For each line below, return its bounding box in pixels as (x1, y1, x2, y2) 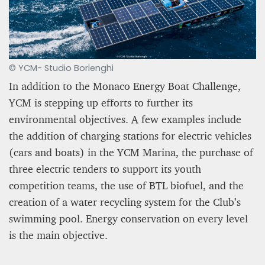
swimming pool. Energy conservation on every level (9, 211, 248, 225)
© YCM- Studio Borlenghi (9, 62, 114, 74)
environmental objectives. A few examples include (9, 112, 241, 125)
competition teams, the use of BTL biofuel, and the (9, 178, 244, 192)
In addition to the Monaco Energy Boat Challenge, (9, 79, 241, 92)
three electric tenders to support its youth (9, 161, 201, 175)
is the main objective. (9, 228, 108, 241)
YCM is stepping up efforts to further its (9, 95, 193, 109)
